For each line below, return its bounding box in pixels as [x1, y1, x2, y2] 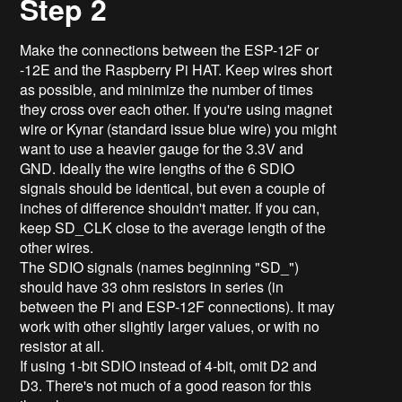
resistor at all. [20, 336, 105, 357]
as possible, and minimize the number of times [20, 79, 314, 100]
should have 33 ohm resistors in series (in [20, 276, 284, 298]
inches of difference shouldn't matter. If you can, [20, 197, 320, 219]
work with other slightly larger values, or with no [20, 316, 320, 337]
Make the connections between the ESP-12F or [20, 39, 319, 61]
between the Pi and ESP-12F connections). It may [20, 296, 336, 318]
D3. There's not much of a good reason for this [20, 375, 312, 397]
